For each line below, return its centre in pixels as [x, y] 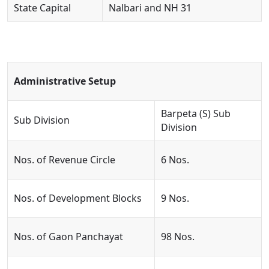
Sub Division [42, 120]
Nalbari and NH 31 [150, 8]
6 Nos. [175, 160]
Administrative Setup [65, 81]
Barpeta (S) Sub [196, 113]
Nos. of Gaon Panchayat [68, 237]
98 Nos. [178, 237]
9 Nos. [175, 198]
